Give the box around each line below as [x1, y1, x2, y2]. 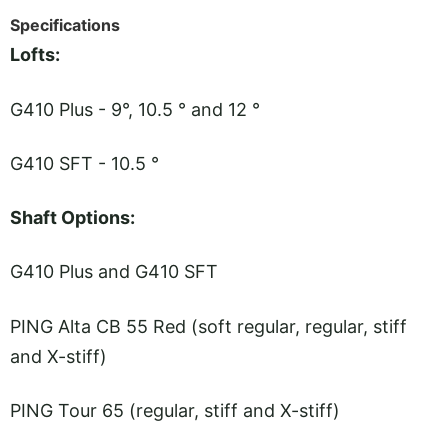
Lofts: [10, 44, 60, 66]
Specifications [10, 15, 120, 36]
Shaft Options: [10, 207, 143, 229]
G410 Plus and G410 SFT [10, 261, 218, 283]
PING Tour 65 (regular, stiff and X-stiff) [10, 400, 340, 422]
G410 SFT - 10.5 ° [10, 152, 159, 174]
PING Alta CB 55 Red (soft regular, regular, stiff [10, 315, 407, 337]
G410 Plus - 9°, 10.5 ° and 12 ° [10, 98, 260, 120]
